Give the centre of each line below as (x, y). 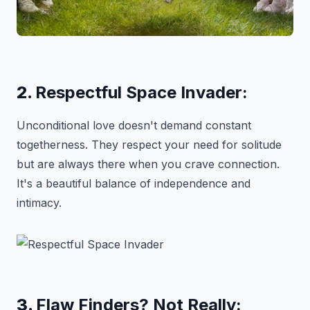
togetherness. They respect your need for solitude (149, 145)
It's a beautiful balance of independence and (134, 183)
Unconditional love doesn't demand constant (134, 125)
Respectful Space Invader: (142, 92)
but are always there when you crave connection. (148, 164)
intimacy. (39, 203)
